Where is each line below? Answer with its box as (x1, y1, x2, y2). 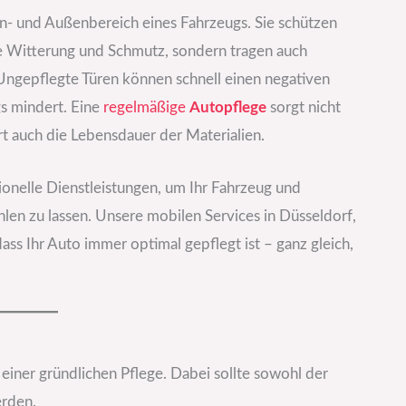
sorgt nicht (266, 99, 341, 115)
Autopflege (189, 99, 266, 115)
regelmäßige (103, 99, 189, 115)
